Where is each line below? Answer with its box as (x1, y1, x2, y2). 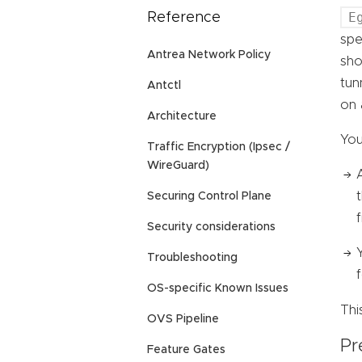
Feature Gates (147, 344, 225, 356)
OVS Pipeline (147, 314, 219, 326)
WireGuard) (147, 160, 209, 172)
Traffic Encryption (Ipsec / (147, 141, 290, 154)
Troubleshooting (147, 252, 238, 264)
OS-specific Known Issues (147, 283, 288, 295)
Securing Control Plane (147, 191, 271, 203)
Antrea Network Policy (147, 49, 271, 61)
